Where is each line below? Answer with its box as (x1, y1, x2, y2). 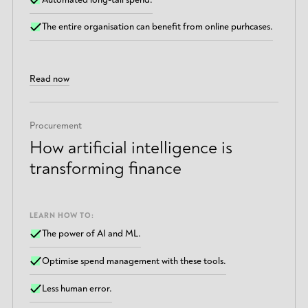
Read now (29, 72, 69, 85)
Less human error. (42, 282, 113, 294)
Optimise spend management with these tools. (42, 255, 227, 267)
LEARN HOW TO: (29, 210, 94, 220)
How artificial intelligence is (29, 136, 232, 159)
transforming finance (29, 157, 181, 179)
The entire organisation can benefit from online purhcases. (42, 21, 274, 33)
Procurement (29, 120, 82, 132)
